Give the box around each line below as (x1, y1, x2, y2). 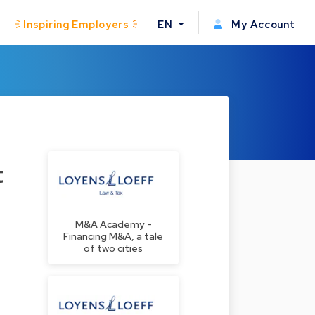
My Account (229, 17, 295, 31)
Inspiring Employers (22, 17, 130, 31)
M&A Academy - (75, 217, 152, 231)
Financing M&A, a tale (63, 229, 163, 243)
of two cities (84, 241, 143, 255)
